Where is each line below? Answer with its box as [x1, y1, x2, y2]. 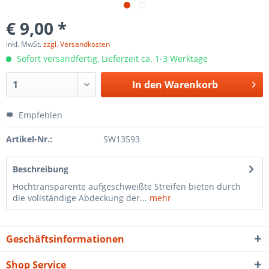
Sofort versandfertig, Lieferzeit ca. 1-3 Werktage [14, 53, 208, 64]
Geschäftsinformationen [6, 232, 124, 246]
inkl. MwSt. [6, 39, 43, 49]
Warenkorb [164, 78, 218, 91]
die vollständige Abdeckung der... [13, 192, 147, 204]
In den [131, 78, 162, 91]
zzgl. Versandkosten [43, 39, 110, 49]
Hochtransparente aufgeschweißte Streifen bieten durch [13, 181, 243, 192]
